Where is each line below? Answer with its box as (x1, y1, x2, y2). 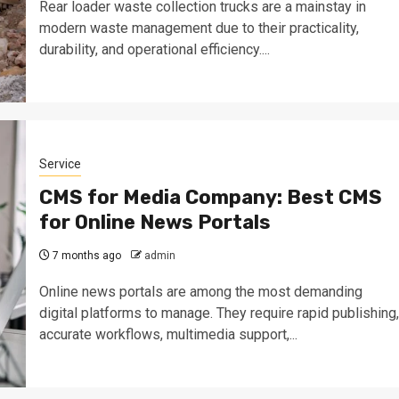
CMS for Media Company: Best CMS (38, 185, 382, 209)
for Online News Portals (38, 210, 271, 234)
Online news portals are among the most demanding (38, 283, 362, 300)
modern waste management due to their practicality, (38, 20, 359, 37)
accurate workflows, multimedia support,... (38, 326, 297, 343)
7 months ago (49, 249, 121, 262)
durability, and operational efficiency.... (38, 41, 270, 58)
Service (38, 157, 81, 171)
